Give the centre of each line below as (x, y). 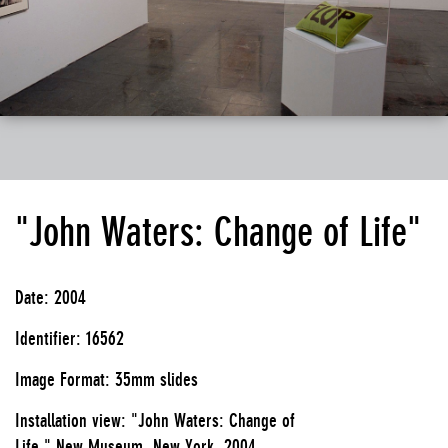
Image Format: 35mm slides (106, 378)
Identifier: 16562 (69, 337)
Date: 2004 (50, 296)
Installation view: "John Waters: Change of (155, 419)
